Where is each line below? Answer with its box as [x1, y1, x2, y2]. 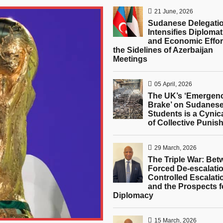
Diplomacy [113, 191, 154, 200]
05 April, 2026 [154, 81, 193, 88]
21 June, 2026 [154, 8, 194, 15]
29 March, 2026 [154, 144, 197, 151]
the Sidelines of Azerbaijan [113, 46, 214, 54]
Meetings [113, 55, 148, 63]
